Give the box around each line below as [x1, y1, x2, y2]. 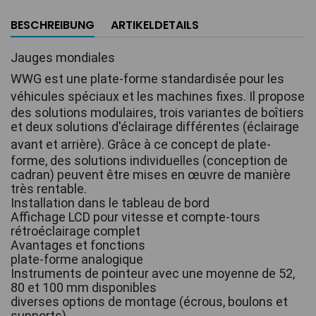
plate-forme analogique [11, 252, 143, 267]
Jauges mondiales [11, 50, 118, 65]
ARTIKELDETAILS [111, 17, 199, 33]
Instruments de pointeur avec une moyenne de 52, [11, 266, 295, 281]
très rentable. [11, 181, 87, 196]
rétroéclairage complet [11, 224, 140, 238]
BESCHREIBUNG [11, 17, 95, 33]
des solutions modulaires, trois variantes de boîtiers [11, 105, 304, 120]
